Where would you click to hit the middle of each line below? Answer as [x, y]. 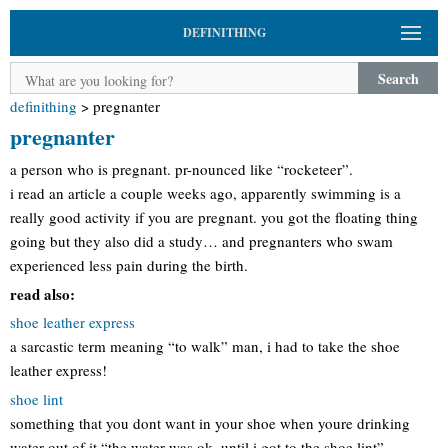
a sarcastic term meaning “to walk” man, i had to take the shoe [205, 346]
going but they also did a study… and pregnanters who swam [201, 241]
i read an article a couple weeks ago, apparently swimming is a [205, 193]
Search [398, 78]
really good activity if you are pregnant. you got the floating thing [214, 217]
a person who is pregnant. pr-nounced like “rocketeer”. [181, 169]
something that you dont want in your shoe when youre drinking [210, 422]
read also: [42, 293]
